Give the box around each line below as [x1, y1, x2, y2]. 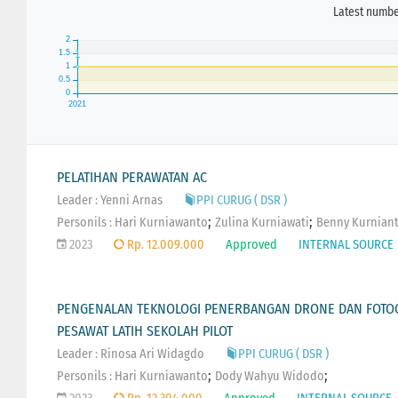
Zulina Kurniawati [214, 214, 309, 230]
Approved [225, 236, 277, 252]
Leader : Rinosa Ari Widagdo [56, 346, 204, 362]
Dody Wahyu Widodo [214, 368, 324, 384]
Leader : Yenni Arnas [56, 192, 163, 208]
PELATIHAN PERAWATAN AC [56, 168, 207, 186]
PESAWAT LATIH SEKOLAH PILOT [56, 322, 233, 339]
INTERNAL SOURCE [298, 236, 394, 252]
